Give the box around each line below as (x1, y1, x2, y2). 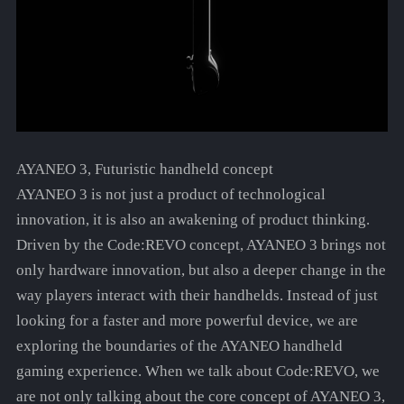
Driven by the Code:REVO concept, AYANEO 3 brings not (15, 236, 386, 254)
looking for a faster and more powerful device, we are (15, 312, 358, 330)
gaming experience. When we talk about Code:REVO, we (15, 363, 380, 381)
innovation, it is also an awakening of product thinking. (15, 211, 370, 229)
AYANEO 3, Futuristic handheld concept (15, 161, 273, 179)
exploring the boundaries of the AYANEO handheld (15, 337, 343, 355)
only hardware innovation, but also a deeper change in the (15, 262, 386, 280)
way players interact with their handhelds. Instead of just (15, 287, 378, 305)
